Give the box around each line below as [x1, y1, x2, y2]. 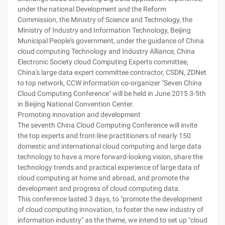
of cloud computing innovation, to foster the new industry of [18, 205, 203, 213]
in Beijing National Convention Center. [18, 100, 134, 108]
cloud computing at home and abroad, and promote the [18, 174, 189, 182]
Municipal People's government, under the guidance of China [18, 37, 204, 45]
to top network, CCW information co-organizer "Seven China [18, 79, 202, 87]
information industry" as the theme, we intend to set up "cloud [18, 216, 207, 224]
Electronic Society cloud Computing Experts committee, [18, 58, 188, 66]
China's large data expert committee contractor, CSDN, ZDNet [18, 68, 206, 76]
